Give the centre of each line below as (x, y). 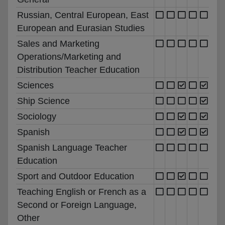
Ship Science (43, 101)
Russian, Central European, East (83, 15)
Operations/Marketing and (69, 57)
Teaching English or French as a (82, 192)
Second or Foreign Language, (77, 205)
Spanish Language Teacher (72, 147)
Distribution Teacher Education (78, 70)
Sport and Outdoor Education (76, 176)
